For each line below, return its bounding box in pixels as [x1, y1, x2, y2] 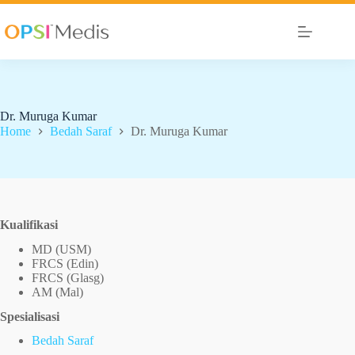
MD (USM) [32, 242, 91, 256]
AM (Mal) [32, 284, 83, 299]
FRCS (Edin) [32, 256, 98, 270]
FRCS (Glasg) [32, 270, 104, 284]
